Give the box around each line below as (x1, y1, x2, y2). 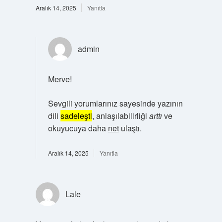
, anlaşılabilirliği (92, 110, 149, 121)
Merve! (48, 73, 72, 85)
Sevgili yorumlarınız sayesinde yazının (48, 97, 183, 109)
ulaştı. (118, 122, 142, 134)
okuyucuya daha (48, 122, 108, 134)
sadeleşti (60, 110, 92, 121)
